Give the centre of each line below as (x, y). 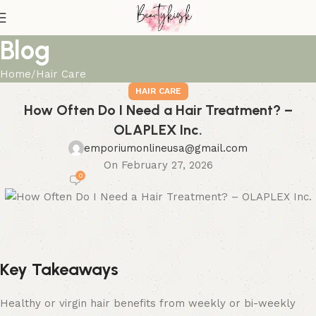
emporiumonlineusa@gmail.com (166, 148)
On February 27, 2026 (158, 165)
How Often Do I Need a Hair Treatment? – (158, 110)
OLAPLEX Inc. (158, 130)
